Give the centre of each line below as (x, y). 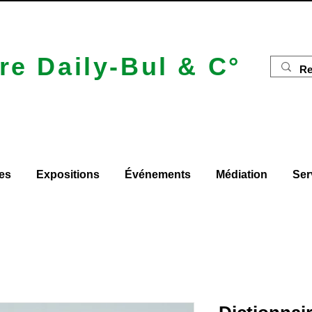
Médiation (241, 174)
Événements (157, 174)
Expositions (68, 174)
